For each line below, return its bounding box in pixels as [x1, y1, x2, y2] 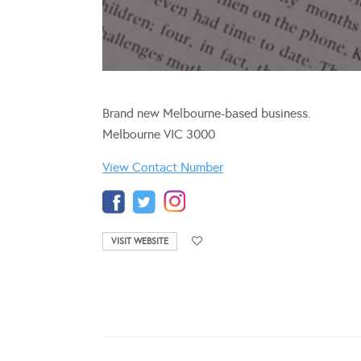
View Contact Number [102, 159, 223, 175]
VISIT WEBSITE [111, 235, 168, 247]
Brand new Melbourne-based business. [102, 105, 311, 121]
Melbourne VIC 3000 [102, 126, 215, 142]
